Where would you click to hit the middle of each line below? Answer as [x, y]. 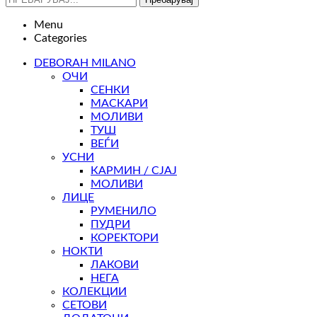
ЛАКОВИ [115, 265]
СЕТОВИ [85, 305]
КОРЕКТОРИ [125, 238]
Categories [60, 39]
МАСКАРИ [119, 104]
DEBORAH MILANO [85, 63]
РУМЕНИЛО [123, 211]
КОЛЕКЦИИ [94, 292]
